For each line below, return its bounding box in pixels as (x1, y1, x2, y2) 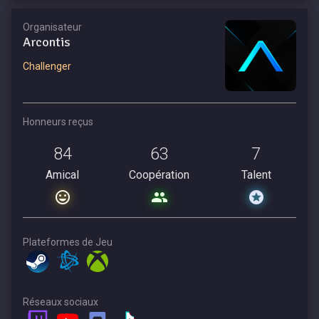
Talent (241, 167, 271, 182)
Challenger (23, 61, 71, 73)
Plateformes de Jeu (23, 236, 113, 248)
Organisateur (23, 21, 82, 33)
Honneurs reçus (23, 115, 93, 127)
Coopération (129, 167, 190, 182)
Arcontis (23, 33, 70, 50)
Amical (46, 167, 80, 182)
